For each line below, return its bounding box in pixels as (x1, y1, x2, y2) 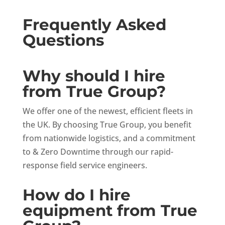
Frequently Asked (22, 15, 166, 34)
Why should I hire (22, 66, 165, 85)
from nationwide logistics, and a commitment (22, 132, 195, 144)
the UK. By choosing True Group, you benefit (22, 119, 191, 130)
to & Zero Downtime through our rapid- (22, 146, 173, 157)
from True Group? (22, 81, 166, 101)
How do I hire (22, 185, 131, 204)
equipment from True (22, 200, 197, 220)
